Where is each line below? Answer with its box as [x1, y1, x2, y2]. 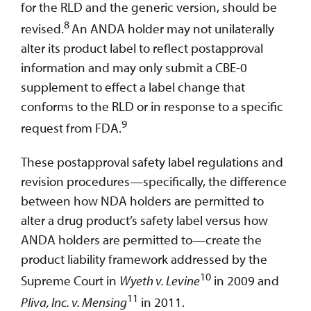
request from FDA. [21, 119, 121, 137]
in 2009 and [211, 271, 279, 289]
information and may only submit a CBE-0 [21, 59, 247, 76]
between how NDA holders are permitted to [21, 192, 264, 209]
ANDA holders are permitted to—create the [21, 230, 262, 248]
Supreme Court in [21, 271, 119, 289]
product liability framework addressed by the [21, 250, 267, 267]
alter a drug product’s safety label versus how [21, 211, 268, 228]
